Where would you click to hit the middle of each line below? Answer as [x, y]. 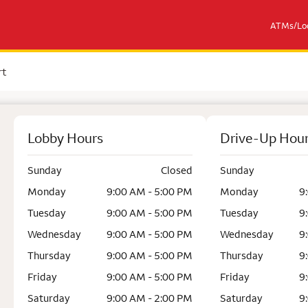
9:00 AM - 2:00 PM [150, 298]
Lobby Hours [65, 138]
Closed [177, 170]
